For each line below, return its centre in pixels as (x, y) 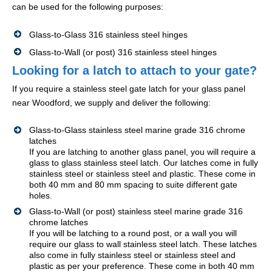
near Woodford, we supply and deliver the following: (111, 103)
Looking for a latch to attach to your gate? (134, 71)
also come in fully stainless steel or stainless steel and (132, 255)
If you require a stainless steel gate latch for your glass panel (129, 89)
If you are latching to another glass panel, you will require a (142, 152)
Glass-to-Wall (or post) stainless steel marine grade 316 (136, 212)
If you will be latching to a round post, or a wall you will (133, 233)
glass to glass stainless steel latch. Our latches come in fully (144, 163)
